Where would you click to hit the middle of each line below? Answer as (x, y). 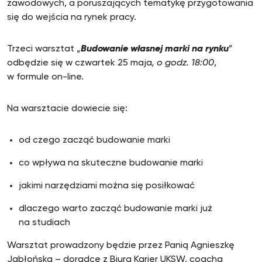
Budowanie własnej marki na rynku (155, 49)
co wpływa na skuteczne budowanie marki (111, 163)
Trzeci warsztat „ (44, 49)
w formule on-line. (45, 77)
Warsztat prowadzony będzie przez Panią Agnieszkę (121, 246)
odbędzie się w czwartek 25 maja (80, 63)
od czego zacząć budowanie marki (94, 140)
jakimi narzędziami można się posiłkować (107, 186)
